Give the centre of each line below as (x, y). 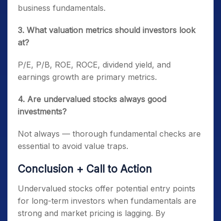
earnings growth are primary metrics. (87, 77)
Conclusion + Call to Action (85, 169)
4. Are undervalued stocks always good (92, 99)
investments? (42, 111)
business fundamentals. (62, 8)
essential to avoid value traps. (73, 146)
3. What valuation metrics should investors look (107, 30)
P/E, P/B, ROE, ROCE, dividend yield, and (94, 65)
